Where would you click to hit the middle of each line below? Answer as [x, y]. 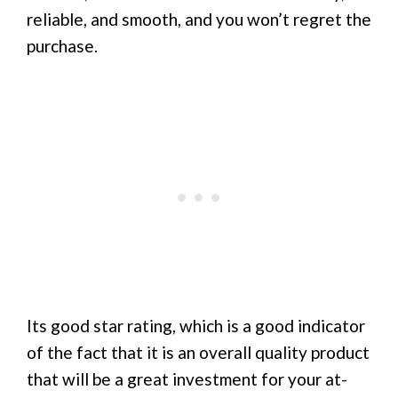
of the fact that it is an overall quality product [198, 353]
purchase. [62, 46]
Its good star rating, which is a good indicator [196, 326]
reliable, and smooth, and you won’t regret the [199, 20]
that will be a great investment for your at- [187, 379]
